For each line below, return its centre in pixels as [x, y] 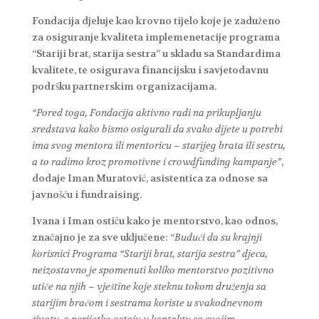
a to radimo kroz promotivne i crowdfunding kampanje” [156, 161]
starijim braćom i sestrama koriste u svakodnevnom [147, 302]
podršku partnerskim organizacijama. [124, 86]
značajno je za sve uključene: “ [103, 237]
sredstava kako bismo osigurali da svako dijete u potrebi [157, 129]
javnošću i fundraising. [87, 194]
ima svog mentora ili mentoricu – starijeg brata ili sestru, [158, 145]
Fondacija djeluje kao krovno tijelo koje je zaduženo [156, 20]
